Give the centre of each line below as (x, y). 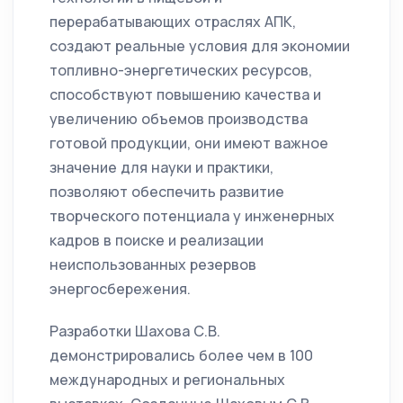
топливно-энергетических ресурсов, (181, 71)
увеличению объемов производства (179, 119)
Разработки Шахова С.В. (135, 331)
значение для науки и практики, (161, 168)
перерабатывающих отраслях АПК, (173, 22)
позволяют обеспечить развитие (167, 192)
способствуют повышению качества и (185, 95)
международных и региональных (167, 380)
